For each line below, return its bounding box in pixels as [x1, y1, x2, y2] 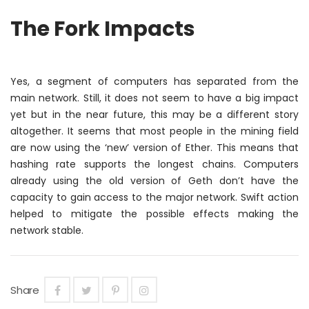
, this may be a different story [143, 107, 299, 121]
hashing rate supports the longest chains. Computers [10, 157, 299, 171]
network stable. [10, 223, 83, 237]
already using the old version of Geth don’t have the [10, 173, 299, 188]
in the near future [52, 107, 144, 121]
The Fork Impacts [10, 14, 195, 43]
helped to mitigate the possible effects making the [10, 206, 299, 221]
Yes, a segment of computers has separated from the [10, 74, 299, 88]
